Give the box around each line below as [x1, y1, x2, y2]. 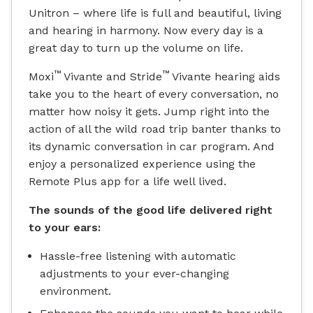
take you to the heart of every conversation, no [29, 87, 279, 101]
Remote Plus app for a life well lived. [29, 175, 226, 189]
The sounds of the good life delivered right [29, 203, 272, 217]
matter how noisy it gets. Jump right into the [29, 105, 270, 119]
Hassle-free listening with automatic [40, 249, 236, 263]
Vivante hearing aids [169, 70, 280, 84]
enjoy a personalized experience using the [29, 157, 256, 171]
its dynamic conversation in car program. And [29, 140, 275, 154]
